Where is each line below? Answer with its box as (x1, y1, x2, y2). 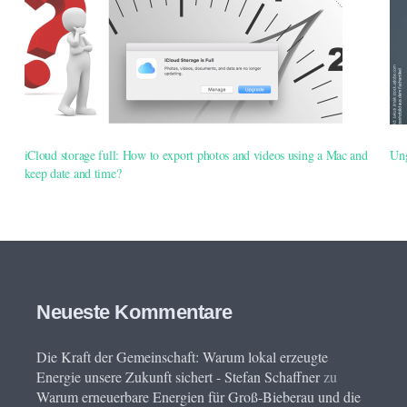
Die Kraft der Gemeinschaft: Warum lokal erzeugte (36, 347, 328, 367)
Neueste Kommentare (36, 301, 233, 324)
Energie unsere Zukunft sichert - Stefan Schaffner (36, 367, 320, 387)
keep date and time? (24, 164, 122, 182)
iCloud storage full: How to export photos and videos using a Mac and (24, 146, 368, 164)
